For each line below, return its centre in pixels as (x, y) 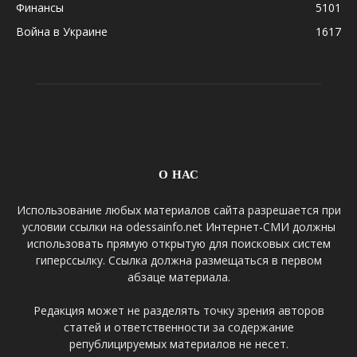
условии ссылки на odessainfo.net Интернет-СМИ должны (178, 227)
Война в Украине (62, 31)
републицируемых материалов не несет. (178, 344)
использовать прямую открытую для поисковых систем (178, 243)
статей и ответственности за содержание (178, 327)
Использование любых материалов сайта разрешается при (178, 210)
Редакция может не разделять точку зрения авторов (178, 310)
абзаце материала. (178, 277)
